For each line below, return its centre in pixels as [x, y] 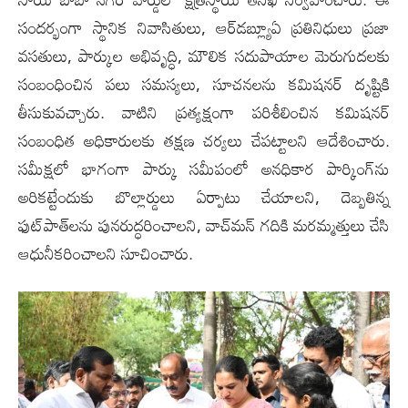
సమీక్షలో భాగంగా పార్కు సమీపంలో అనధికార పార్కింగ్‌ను [204, 168]
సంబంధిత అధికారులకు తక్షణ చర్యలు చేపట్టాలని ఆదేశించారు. [204, 140]
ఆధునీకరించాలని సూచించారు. [106, 253]
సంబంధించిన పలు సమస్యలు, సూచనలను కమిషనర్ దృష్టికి [204, 83]
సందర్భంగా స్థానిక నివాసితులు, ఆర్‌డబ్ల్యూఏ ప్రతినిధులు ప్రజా [204, 27]
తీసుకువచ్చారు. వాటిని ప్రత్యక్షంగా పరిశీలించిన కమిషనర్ [204, 112]
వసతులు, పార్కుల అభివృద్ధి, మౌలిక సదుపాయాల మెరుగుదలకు [204, 55]
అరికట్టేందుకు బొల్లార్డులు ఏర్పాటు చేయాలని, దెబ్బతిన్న [204, 196]
